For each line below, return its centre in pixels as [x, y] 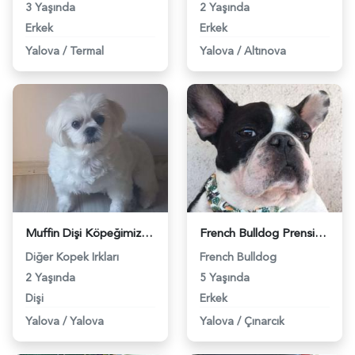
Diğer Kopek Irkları [72, 257]
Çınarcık [264, 321]
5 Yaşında [225, 277]
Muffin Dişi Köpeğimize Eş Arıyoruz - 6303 [147, 233]
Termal [87, 51]
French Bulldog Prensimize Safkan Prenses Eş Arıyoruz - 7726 [321, 233]
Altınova [265, 51]
